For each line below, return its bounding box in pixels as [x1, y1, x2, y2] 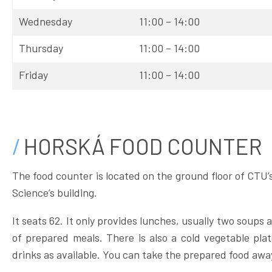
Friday [18, 68, 48, 81]
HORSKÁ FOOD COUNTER [23, 133, 262, 159]
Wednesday [18, 15, 72, 28]
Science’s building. [12, 186, 97, 199]
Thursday [18, 41, 63, 55]
